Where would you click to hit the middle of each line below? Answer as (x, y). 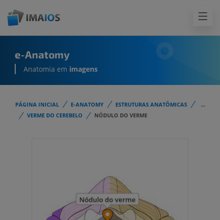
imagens (83, 69)
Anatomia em (46, 69)
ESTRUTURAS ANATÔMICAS (151, 104)
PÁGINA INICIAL (37, 104)
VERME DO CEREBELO (55, 115)
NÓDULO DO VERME (121, 115)
